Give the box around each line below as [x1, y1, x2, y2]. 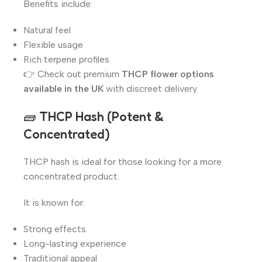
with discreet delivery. [104, 82, 198, 94]
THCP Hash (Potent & [39, 108, 164, 124]
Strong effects [23, 223, 86, 235]
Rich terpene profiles [23, 53, 109, 65]
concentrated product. [23, 170, 119, 182]
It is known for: [23, 196, 85, 208]
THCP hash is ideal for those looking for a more [23, 156, 222, 167]
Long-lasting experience [23, 237, 126, 249]
